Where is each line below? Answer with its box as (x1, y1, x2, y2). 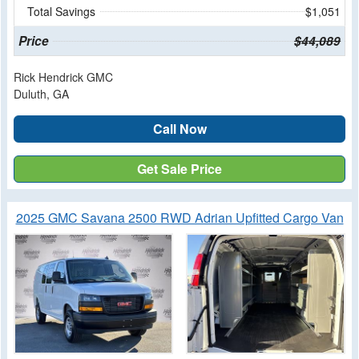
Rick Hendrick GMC (14, 69, 113, 86)
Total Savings (27, 3, 95, 20)
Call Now (152, 119, 207, 139)
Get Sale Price (137, 159, 222, 179)
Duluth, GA (14, 86, 69, 103)
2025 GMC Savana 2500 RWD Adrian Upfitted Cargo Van (15, 208, 344, 228)
